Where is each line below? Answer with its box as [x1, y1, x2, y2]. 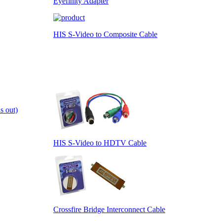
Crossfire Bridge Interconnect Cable [53, 205, 165, 214]
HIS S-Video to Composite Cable [53, 30, 157, 38]
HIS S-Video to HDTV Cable [53, 138, 147, 147]
